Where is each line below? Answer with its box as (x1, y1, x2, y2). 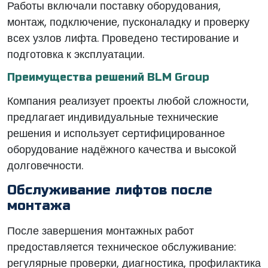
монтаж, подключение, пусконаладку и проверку (7, 14, 249, 29)
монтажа (7, 198, 71, 214)
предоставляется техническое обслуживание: (7, 239, 236, 254)
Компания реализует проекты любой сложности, (7, 93, 249, 108)
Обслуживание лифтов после (7, 182, 212, 198)
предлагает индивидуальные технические (7, 109, 218, 124)
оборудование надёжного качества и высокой (7, 142, 236, 157)
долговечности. (7, 158, 83, 173)
